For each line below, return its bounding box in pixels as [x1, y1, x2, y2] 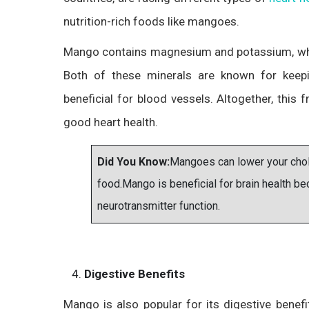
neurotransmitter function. [97, 199, 220, 212]
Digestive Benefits [84, 267, 188, 281]
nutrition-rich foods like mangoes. [63, 14, 239, 28]
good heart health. [63, 115, 158, 129]
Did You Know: [97, 155, 170, 168]
